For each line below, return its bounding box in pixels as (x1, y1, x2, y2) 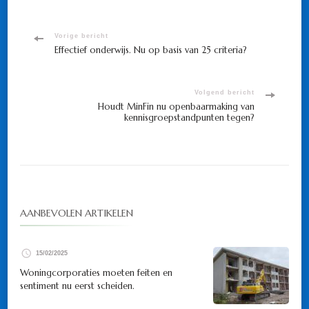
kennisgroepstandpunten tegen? (124, 112, 255, 124)
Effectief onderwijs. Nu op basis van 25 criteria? (54, 44, 247, 57)
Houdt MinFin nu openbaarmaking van (98, 101, 255, 113)
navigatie (19, 57, 104, 79)
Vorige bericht (54, 32, 108, 40)
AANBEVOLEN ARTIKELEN (20, 207, 133, 220)
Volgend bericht (195, 89, 255, 97)
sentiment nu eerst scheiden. (20, 280, 134, 292)
